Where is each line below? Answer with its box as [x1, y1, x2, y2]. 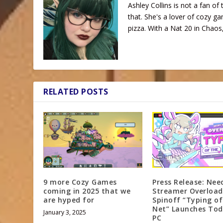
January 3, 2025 [43, 208, 87, 217]
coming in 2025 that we [43, 186, 131, 196]
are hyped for [43, 195, 95, 205]
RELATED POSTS [43, 86, 109, 97]
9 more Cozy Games [43, 177, 117, 187]
